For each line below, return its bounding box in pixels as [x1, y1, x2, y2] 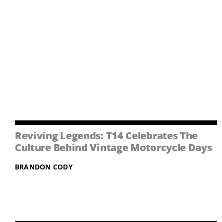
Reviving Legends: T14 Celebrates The [14, 129, 198, 143]
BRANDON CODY [14, 162, 73, 172]
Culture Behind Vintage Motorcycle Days [14, 141, 212, 155]
